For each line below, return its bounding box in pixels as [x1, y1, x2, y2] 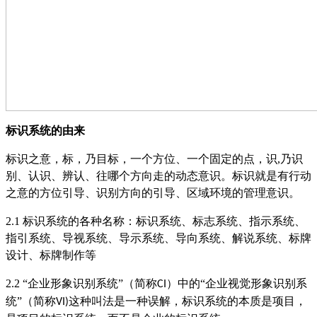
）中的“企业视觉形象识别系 [166, 277, 307, 289]
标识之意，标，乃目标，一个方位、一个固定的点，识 [6, 152, 277, 165]
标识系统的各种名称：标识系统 [23, 214, 181, 227]
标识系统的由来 [6, 124, 85, 137]
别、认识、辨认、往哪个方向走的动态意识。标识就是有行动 [6, 169, 311, 182]
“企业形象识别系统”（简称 [23, 277, 157, 289]
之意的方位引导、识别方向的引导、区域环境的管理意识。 [6, 186, 300, 199]
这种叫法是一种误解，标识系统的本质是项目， [69, 294, 306, 307]
